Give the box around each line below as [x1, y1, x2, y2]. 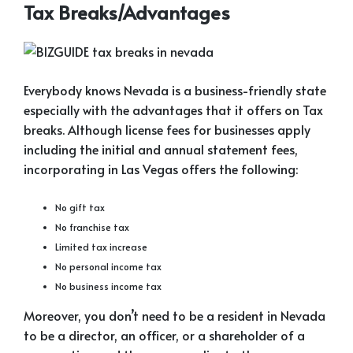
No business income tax [55, 280, 162, 292]
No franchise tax [55, 221, 129, 233]
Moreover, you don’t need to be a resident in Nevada [24, 307, 325, 324]
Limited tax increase [55, 240, 147, 253]
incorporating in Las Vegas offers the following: [24, 160, 298, 177]
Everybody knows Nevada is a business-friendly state [24, 81, 326, 98]
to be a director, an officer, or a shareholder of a [24, 326, 305, 344]
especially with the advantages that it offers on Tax [24, 101, 323, 118]
